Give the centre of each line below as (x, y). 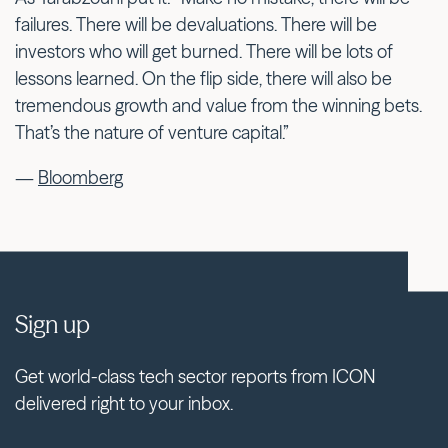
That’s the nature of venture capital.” (152, 132)
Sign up (52, 325)
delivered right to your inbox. (124, 404)
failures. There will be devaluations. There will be (196, 24)
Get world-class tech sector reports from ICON (195, 377)
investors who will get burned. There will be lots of (204, 51)
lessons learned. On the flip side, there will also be (203, 78)
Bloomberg (80, 177)
